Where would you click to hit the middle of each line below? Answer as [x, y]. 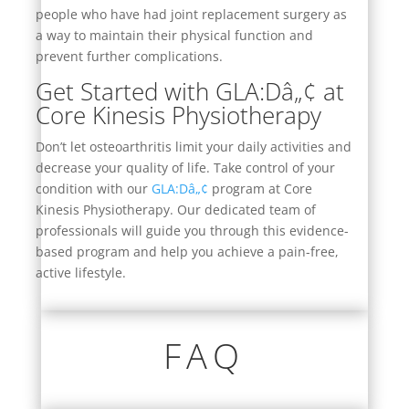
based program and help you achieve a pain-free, [187, 251]
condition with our [93, 188]
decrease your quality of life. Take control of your [185, 167]
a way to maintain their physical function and [174, 35]
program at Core [260, 188]
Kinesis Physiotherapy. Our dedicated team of [175, 209]
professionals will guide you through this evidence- [192, 230]
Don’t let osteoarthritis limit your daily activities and [193, 146]
